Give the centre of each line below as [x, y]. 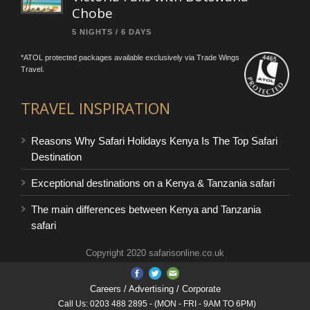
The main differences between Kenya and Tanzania [146, 210]
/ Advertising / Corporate [171, 289]
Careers [105, 289]
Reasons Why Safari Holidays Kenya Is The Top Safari [154, 141]
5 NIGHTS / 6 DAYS [112, 32]
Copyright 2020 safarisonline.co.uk [155, 253]
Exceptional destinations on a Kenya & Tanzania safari [153, 183]
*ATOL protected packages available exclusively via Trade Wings [130, 58]
